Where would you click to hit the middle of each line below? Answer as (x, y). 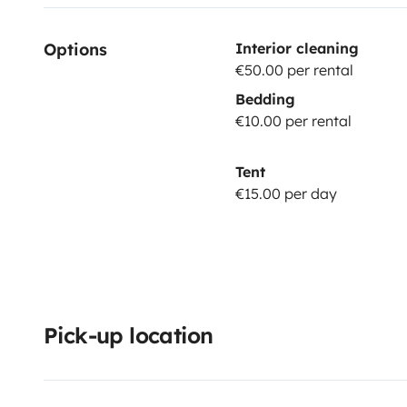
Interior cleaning (297, 48)
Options (75, 49)
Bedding (265, 99)
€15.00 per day (286, 193)
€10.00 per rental (293, 120)
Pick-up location (129, 335)
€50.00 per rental (294, 69)
